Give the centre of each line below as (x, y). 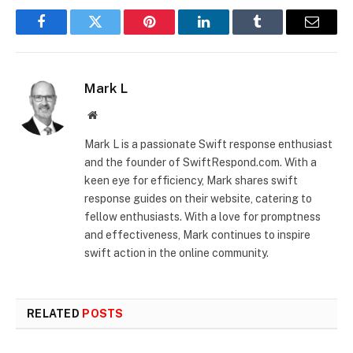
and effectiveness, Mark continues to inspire (197, 234)
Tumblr (277, 33)
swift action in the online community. (176, 253)
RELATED (55, 313)
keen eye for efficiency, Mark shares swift (191, 180)
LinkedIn (228, 33)
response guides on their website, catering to (198, 198)
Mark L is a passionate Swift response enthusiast (208, 144)
